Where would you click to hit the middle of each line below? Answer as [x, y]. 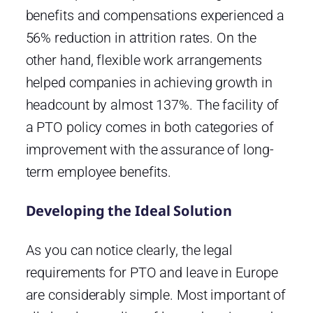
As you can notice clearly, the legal [129, 250]
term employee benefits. [99, 172]
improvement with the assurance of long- [150, 149]
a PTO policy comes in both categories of [150, 127]
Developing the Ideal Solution [129, 210]
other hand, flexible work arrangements [144, 60]
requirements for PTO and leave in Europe [152, 272]
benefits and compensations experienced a [155, 15]
